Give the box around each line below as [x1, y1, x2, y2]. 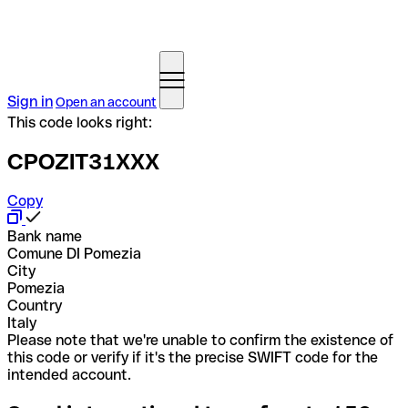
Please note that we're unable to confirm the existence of [7, 331, 393, 349]
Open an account [56, 95, 157, 109]
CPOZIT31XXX [7, 148, 159, 174]
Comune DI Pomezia [7, 244, 141, 262]
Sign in [7, 93, 53, 110]
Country [7, 296, 62, 314]
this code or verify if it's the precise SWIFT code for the [7, 348, 378, 366]
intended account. [7, 365, 131, 383]
